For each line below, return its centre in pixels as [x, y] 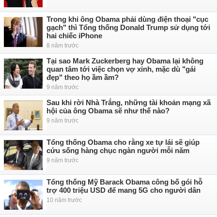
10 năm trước [64, 200]
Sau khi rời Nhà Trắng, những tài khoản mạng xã [129, 102]
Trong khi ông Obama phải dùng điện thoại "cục [127, 19]
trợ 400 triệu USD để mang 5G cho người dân [124, 190]
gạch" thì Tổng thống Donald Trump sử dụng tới [128, 27]
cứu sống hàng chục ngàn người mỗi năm [118, 150]
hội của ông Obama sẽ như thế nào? [108, 111]
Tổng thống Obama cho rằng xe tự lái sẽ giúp [123, 142]
